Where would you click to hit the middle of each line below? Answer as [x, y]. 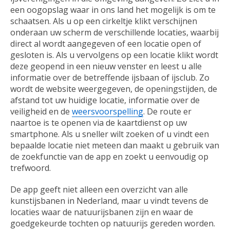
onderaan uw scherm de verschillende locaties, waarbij [114, 33]
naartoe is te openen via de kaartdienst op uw [99, 123]
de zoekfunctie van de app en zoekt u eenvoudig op [109, 157]
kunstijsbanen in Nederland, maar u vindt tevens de [109, 201]
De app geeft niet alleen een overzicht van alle [99, 190]
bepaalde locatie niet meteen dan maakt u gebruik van [115, 146]
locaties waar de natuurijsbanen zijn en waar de [102, 212]
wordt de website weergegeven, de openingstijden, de [114, 89]
